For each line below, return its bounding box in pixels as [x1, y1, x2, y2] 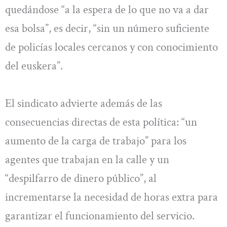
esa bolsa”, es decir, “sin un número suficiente [5, 21, 209, 36]
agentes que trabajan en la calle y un [5, 152, 169, 167]
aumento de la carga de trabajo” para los [5, 133, 186, 148]
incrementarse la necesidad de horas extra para [5, 189, 218, 205]
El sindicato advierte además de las [5, 95, 162, 111]
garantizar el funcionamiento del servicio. [5, 208, 195, 223]
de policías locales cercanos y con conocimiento [5, 40, 218, 55]
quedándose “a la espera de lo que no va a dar [5, 2, 209, 18]
